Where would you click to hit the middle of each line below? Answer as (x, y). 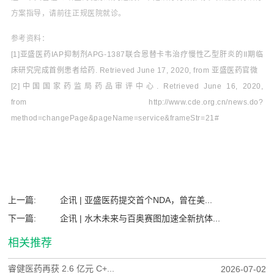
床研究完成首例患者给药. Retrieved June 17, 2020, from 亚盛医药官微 (134, 71)
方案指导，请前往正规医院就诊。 (68, 14)
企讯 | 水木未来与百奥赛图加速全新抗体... (140, 219)
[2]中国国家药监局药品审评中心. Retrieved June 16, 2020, (137, 87)
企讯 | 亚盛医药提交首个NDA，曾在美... (136, 200)
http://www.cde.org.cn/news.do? (206, 102)
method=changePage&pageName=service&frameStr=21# (115, 118)
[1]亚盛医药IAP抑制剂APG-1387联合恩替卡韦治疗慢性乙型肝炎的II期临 (137, 55)
